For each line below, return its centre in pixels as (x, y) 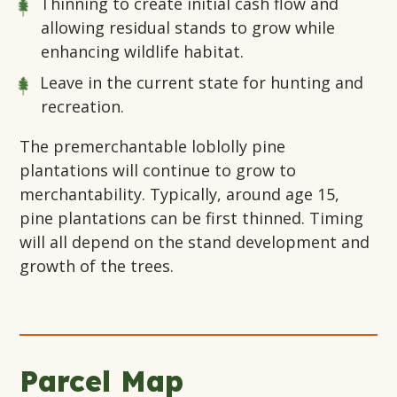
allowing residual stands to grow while (188, 28)
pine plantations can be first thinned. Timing (192, 218)
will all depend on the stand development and (195, 242)
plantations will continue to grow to (158, 171)
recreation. (83, 107)
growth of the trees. (97, 266)
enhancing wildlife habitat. (143, 52)
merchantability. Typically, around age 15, (180, 195)
